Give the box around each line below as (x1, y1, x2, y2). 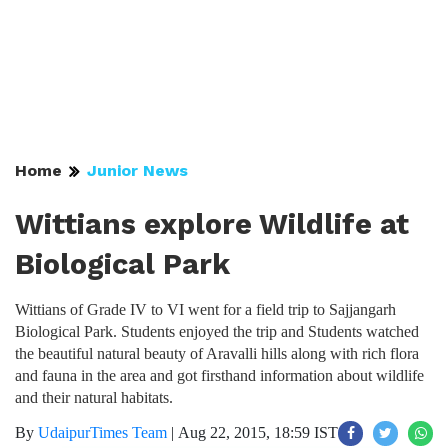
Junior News (87, 161, 188, 180)
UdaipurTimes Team (38, 424, 167, 441)
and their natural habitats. (15, 389, 173, 406)
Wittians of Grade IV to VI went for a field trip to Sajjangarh (15, 301, 396, 318)
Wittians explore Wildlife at (15, 207, 409, 241)
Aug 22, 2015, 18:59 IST (178, 424, 338, 441)
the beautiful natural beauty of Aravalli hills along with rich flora (15, 345, 419, 362)
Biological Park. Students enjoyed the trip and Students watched (15, 323, 419, 340)
